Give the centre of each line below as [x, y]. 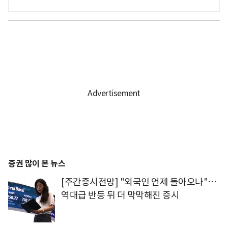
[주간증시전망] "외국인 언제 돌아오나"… [139, 182]
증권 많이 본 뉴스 [37, 163]
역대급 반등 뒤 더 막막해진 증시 [120, 195]
